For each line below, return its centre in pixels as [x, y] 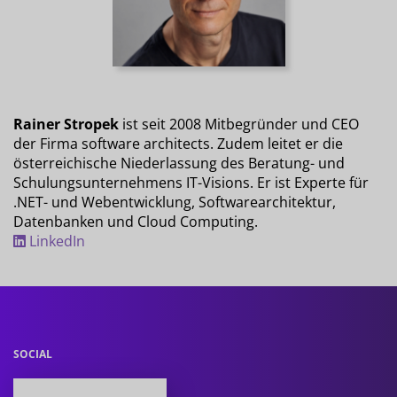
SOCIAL [33, 354]
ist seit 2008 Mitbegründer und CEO [239, 124]
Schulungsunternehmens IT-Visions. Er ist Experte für [191, 182]
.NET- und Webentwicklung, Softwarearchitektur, [175, 202]
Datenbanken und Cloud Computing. [136, 221]
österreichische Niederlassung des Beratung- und [179, 163]
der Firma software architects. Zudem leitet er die [178, 143]
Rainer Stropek [66, 124]
